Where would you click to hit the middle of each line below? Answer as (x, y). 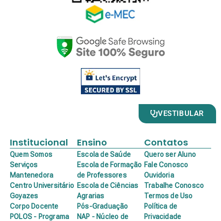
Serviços (24, 165)
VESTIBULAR (181, 113)
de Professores (102, 175)
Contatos (166, 142)
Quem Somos (31, 154)
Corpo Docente (34, 206)
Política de (161, 206)
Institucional (39, 142)
